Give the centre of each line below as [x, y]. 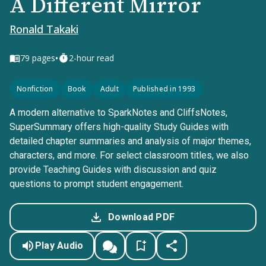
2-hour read [91, 58]
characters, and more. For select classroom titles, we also [129, 155]
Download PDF [141, 217]
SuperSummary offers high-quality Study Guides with [119, 127]
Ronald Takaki [44, 29]
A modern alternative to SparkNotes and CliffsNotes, [118, 113]
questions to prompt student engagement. [96, 184]
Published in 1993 [164, 89]
